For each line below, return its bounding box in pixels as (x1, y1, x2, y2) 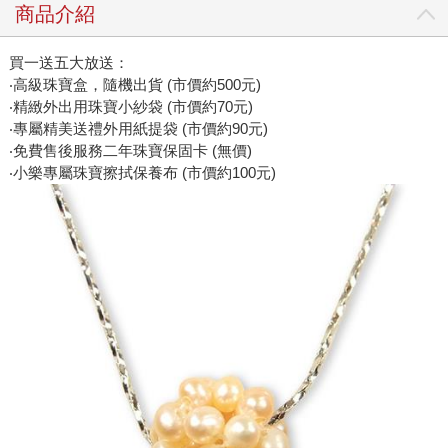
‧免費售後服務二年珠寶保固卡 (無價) (8, 141, 252, 159)
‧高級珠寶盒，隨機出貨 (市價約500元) (8, 75, 261, 93)
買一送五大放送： (8, 53, 129, 71)
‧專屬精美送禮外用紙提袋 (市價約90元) (8, 119, 268, 137)
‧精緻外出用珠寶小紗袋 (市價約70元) (8, 97, 253, 115)
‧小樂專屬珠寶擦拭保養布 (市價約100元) (8, 163, 276, 181)
